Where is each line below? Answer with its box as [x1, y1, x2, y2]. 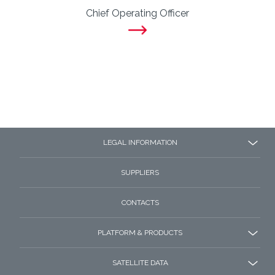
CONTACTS [121, 198, 159, 207]
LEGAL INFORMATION [103, 138, 177, 147]
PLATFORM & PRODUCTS [98, 228, 182, 237]
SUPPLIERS [121, 168, 159, 177]
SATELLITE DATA [112, 258, 168, 267]
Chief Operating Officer [86, 7, 189, 19]
